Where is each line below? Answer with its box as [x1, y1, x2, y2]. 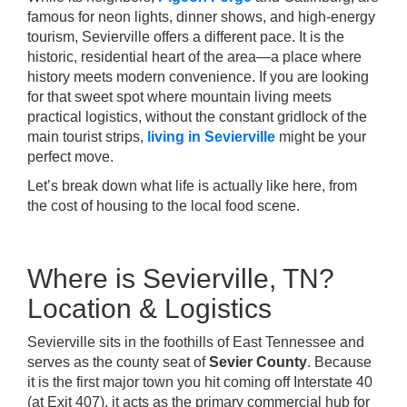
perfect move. [27, 149, 114, 164]
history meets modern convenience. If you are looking [27, 69, 369, 84]
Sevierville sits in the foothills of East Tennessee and [27, 334, 364, 350]
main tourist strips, [27, 129, 147, 144]
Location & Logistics [27, 293, 272, 323]
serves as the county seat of [27, 354, 209, 370]
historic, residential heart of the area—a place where [27, 49, 362, 65]
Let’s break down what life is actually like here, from [27, 178, 357, 194]
